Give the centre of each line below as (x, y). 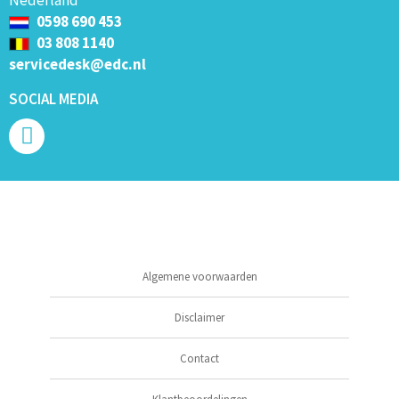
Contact (199, 358)
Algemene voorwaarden (199, 276)
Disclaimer (199, 317)
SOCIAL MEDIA (53, 98)
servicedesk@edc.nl (77, 64)
